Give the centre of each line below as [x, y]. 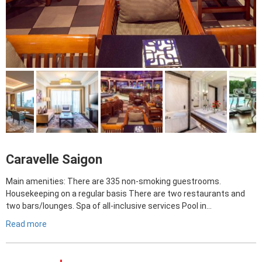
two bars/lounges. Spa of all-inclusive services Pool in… [109, 206]
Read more [26, 224]
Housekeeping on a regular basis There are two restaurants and [125, 194]
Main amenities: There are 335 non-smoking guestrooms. [113, 181]
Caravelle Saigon [54, 159]
